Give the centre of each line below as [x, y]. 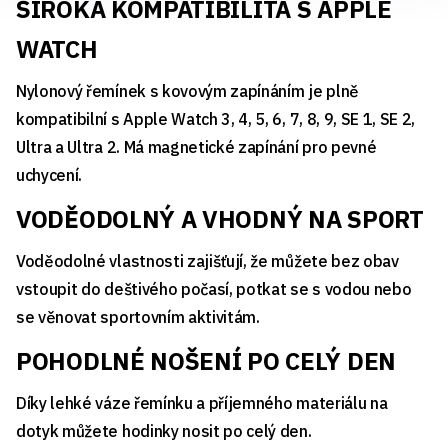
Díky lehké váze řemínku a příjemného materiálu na [202, 402]
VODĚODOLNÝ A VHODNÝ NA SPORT [220, 218]
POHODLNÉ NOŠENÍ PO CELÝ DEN [206, 360]
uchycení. [49, 174]
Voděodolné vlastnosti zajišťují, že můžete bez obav [207, 260]
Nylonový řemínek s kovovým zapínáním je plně [187, 90]
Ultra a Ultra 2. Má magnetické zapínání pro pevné [196, 146]
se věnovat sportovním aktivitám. [138, 316]
